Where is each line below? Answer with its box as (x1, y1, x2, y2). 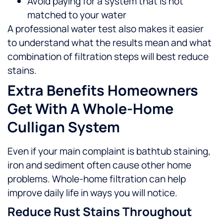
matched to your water (27, 8, 126, 22)
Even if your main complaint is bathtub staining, (7, 145, 211, 158)
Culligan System (7, 117, 120, 137)
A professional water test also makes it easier (7, 22, 204, 36)
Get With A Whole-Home (7, 99, 173, 119)
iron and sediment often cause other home (7, 159, 191, 172)
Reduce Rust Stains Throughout (7, 203, 192, 220)
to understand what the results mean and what (7, 36, 212, 50)
